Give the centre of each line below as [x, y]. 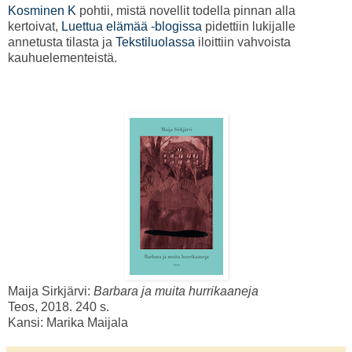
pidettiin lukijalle [249, 27]
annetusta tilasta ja [62, 42]
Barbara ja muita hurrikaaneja [176, 291]
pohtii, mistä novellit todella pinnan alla [186, 11]
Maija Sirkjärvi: [51, 291]
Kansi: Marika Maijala [68, 323]
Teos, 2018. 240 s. [59, 307]
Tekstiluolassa [155, 42]
